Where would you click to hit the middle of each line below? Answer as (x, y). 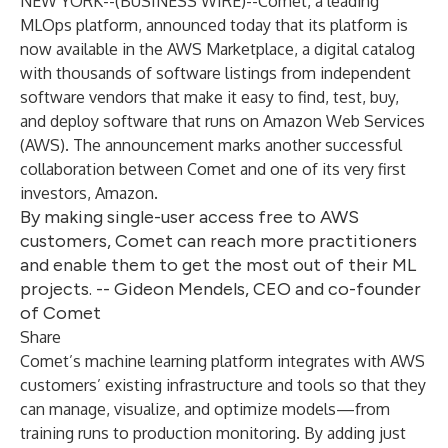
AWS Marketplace (230, 49)
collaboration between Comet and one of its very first (213, 169)
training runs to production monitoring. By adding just (213, 433)
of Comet (60, 313)
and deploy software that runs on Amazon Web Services (222, 121)
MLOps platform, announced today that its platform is (214, 25)
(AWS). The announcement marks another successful (211, 145)
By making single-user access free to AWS (189, 217)
